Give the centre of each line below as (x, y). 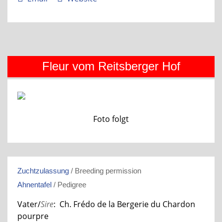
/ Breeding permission (105, 170)
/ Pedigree (69, 184)
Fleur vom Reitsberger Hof (111, 66)
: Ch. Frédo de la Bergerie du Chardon (124, 204)
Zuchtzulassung (43, 170)
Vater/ (29, 204)
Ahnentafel (34, 184)
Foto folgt (111, 119)
